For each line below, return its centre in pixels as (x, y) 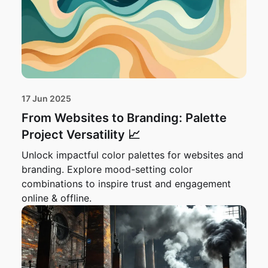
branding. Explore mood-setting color (107, 170)
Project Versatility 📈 (81, 135)
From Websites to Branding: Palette (124, 118)
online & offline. (57, 198)
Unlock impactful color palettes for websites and (133, 155)
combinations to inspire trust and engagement (126, 184)
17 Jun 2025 (46, 99)
